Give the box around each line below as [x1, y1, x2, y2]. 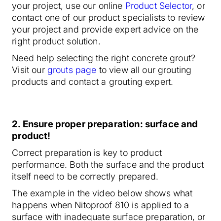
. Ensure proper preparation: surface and [18, 118, 198, 130]
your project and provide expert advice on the [12, 24, 199, 35]
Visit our [12, 65, 47, 75]
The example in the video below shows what [12, 187, 193, 198]
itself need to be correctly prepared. [12, 171, 158, 182]
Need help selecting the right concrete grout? [12, 53, 196, 64]
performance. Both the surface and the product [12, 159, 204, 170]
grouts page [47, 65, 97, 75]
